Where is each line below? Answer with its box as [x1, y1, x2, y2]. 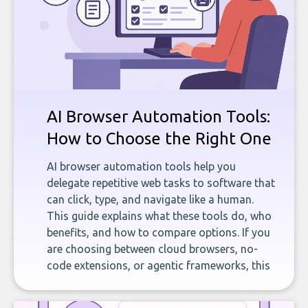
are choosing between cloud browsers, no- [47, 243, 258, 255]
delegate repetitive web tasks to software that [47, 177, 275, 189]
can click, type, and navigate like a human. [47, 193, 254, 206]
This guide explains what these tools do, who [47, 210, 272, 222]
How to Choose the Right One [47, 129, 272, 148]
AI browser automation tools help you [47, 160, 236, 173]
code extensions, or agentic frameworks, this [47, 259, 270, 272]
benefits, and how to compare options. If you [47, 226, 270, 239]
